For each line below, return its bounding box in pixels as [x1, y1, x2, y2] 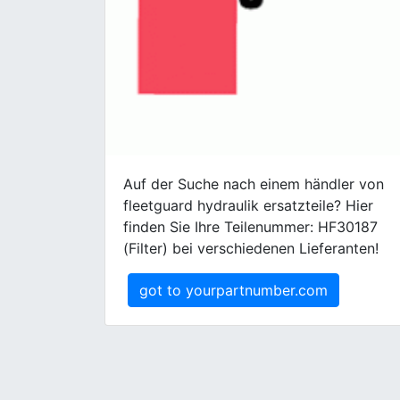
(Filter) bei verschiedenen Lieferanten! [123, 239, 379, 257]
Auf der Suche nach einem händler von [123, 175, 384, 193]
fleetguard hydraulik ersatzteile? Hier [123, 196, 373, 214]
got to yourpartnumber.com [139, 281, 328, 299]
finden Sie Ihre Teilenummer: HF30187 [123, 218, 378, 236]
